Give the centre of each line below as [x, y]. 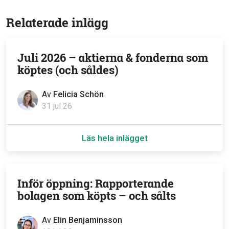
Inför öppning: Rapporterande [96, 184]
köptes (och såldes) [68, 70]
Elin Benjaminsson [88, 220]
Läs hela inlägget [114, 138]
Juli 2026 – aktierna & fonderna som [113, 58]
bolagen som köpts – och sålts [97, 196]
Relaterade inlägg [57, 23]
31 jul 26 [57, 106]
